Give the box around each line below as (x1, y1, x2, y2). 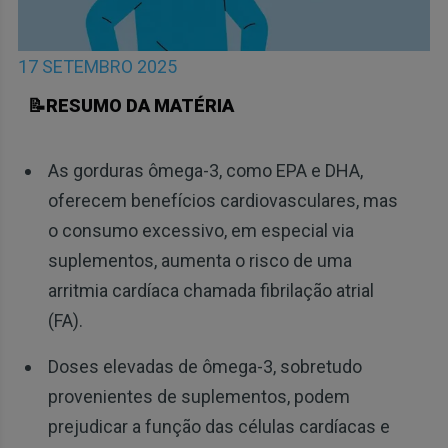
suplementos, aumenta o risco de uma (47, 250, 352, 272)
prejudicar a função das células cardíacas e (47, 416, 390, 438)
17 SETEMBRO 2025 (17, 56, 177, 78)
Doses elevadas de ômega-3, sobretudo (47, 356, 362, 378)
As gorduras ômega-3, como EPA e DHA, (47, 160, 363, 182)
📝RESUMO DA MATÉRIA (27, 95, 234, 117)
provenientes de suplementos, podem (47, 386, 350, 408)
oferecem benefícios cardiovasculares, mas (47, 190, 398, 212)
